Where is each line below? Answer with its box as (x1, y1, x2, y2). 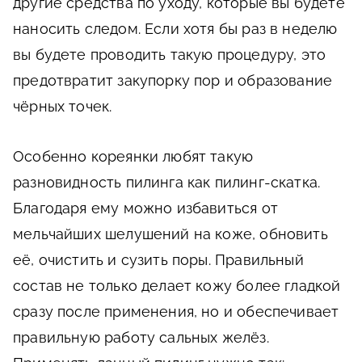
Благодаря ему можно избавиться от (13, 200, 278, 217)
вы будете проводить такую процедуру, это (13, 46, 326, 64)
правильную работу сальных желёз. (13, 329, 269, 347)
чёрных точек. (13, 98, 112, 116)
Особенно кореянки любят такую (13, 148, 254, 166)
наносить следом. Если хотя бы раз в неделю (13, 20, 338, 38)
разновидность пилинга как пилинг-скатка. (13, 174, 321, 192)
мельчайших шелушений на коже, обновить (13, 225, 328, 243)
